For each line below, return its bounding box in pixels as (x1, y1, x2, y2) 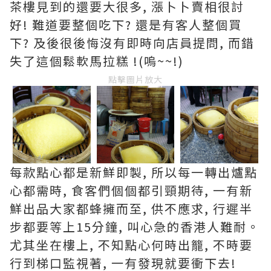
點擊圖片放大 (108, 73, 163, 85)
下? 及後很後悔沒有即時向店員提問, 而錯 (10, 33, 255, 51)
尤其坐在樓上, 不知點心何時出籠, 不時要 (10, 236, 253, 254)
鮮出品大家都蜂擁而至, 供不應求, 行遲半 (10, 200, 253, 218)
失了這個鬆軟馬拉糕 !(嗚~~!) (10, 51, 184, 70)
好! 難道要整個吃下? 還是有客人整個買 (10, 15, 242, 33)
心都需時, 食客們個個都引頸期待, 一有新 (10, 181, 253, 200)
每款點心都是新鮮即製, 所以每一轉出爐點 (10, 163, 258, 181)
